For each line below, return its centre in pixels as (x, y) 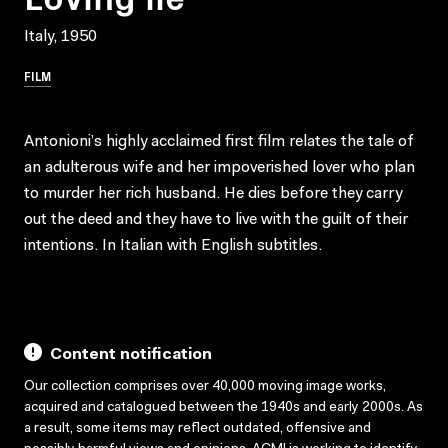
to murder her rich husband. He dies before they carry (213, 193)
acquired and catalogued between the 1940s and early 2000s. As (223, 407)
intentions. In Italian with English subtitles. (173, 245)
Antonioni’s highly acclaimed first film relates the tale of (219, 141)
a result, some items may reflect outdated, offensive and (197, 428)
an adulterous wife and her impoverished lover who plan (219, 167)
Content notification (131, 354)
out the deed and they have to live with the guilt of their (216, 219)
